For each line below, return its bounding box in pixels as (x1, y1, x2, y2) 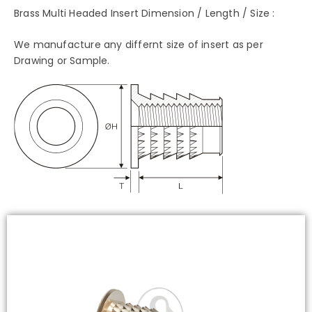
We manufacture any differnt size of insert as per (14, 38, 263, 52)
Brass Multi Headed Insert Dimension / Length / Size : (14, 6, 275, 20)
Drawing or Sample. (14, 54, 110, 68)
